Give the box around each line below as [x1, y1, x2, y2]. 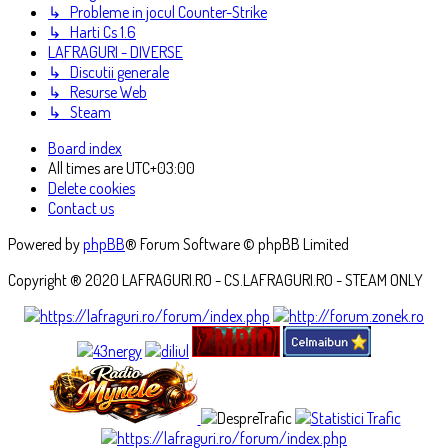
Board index [48, 138, 122, 158]
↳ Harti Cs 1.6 [48, 22, 136, 42]
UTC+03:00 [126, 158, 195, 178]
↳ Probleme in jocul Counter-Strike [48, 2, 267, 22]
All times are [48, 158, 126, 178]
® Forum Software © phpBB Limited [125, 234, 349, 254]
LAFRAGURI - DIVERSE [48, 42, 183, 62]
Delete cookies [48, 178, 135, 198]
